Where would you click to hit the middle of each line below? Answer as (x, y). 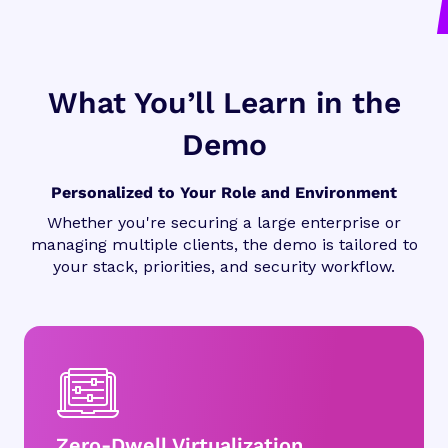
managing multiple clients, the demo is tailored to (224, 244)
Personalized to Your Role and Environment (224, 192)
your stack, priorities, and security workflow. (224, 266)
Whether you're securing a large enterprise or (224, 222)
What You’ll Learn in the (224, 102)
